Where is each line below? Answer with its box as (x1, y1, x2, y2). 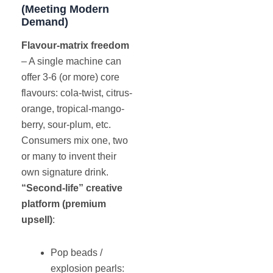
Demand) (21, 15, 68, 29)
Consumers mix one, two (21, 135, 128, 146)
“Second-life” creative (21, 182, 122, 193)
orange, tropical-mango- (21, 103, 124, 114)
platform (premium (21, 198, 106, 209)
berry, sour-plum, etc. (21, 119, 111, 130)
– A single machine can (21, 55, 121, 66)
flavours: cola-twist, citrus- (21, 87, 132, 98)
